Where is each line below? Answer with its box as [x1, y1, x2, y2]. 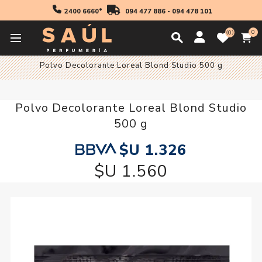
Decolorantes [184, 44, 237, 54]
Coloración [123, 44, 167, 54]
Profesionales [51, 44, 107, 54]
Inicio [14, 44, 35, 54]
